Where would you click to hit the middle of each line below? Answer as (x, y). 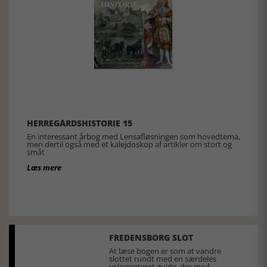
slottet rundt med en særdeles (162, 259)
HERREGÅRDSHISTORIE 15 (80, 123)
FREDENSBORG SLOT (151, 238)
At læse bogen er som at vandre (165, 251)
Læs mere (44, 168)
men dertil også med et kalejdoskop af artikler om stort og (129, 145)
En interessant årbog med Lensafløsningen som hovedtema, (133, 137)
